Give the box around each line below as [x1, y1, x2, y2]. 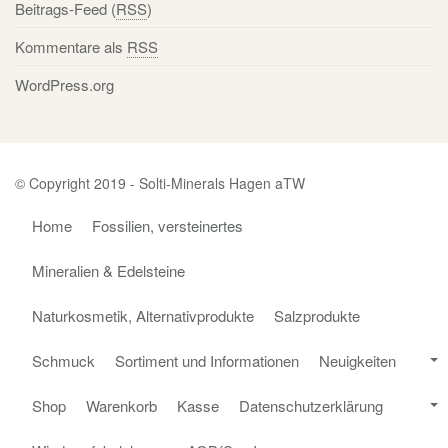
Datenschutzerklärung [239, 394, 383, 416]
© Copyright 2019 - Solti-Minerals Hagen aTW [15, 172, 305, 193]
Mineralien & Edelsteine [32, 259, 185, 281]
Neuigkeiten [319, 349, 396, 371]
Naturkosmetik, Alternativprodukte [32, 304, 254, 326]
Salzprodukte [274, 304, 360, 326]
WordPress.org [15, 73, 114, 95]
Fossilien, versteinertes [92, 214, 243, 236]
